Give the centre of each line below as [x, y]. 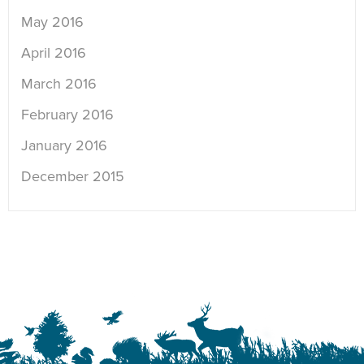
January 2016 [64, 146]
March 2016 [59, 84]
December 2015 [73, 177]
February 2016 [67, 115]
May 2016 [52, 22]
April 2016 [54, 53]
